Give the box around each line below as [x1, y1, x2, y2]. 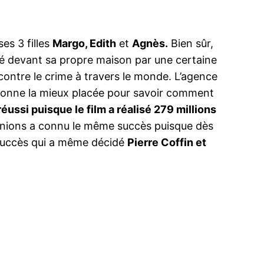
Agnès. [132, 37, 169, 50]
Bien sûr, [168, 37, 214, 50]
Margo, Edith [52, 37, 117, 50]
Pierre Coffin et [127, 136, 207, 149]
